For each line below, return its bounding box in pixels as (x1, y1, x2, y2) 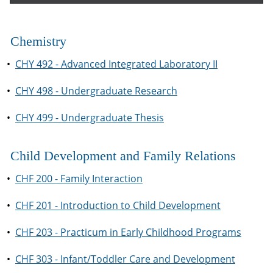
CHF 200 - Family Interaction (15, 172, 143, 185)
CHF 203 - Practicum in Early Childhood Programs (15, 225, 241, 239)
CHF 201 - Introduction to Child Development (15, 199, 221, 212)
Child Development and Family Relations (10, 148, 236, 163)
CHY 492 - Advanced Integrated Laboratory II (15, 57, 218, 71)
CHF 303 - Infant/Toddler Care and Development (15, 252, 235, 266)
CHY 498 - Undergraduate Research (15, 84, 177, 97)
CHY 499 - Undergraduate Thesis (15, 111, 164, 124)
